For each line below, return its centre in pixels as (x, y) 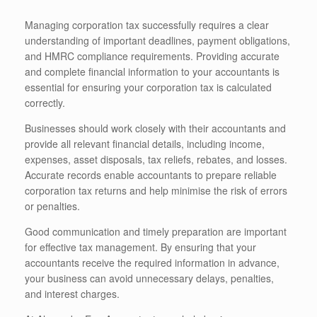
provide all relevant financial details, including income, (145, 144)
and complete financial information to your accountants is (152, 72)
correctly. (45, 103)
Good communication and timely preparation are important (156, 232)
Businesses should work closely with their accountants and (155, 128)
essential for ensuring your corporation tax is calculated (148, 87)
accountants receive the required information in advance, (152, 263)
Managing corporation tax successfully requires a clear (147, 25)
